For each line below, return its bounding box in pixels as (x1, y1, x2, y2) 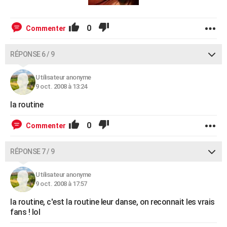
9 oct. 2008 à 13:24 (35, 83, 87, 90)
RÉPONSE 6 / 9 (10, 50, 55, 58)
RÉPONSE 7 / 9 (10, 147, 55, 156)
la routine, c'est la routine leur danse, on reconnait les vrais (10, 197, 215, 207)
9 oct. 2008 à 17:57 (35, 180, 87, 187)
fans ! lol (10, 207, 40, 217)
